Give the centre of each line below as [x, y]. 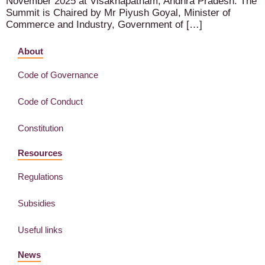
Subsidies [37, 203]
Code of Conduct [50, 101]
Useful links [40, 230]
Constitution [41, 128]
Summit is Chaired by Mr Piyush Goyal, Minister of [118, 13]
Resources [40, 153]
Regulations [41, 176]
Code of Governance [58, 75]
